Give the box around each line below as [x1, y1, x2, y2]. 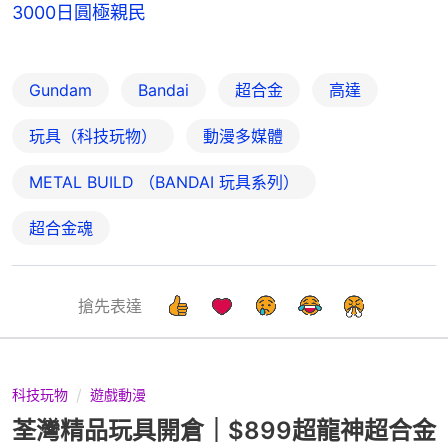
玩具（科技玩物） [29, 125, 157, 146]
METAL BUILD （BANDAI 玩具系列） [29, 171, 299, 192]
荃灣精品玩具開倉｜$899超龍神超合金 [12, 415, 436, 445]
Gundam [29, 79, 92, 100]
